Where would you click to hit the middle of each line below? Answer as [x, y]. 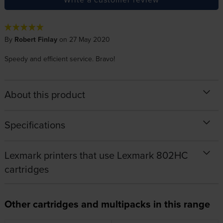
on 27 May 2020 [83, 39]
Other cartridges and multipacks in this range [107, 204]
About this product [45, 94]
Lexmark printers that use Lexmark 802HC [96, 155]
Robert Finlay [36, 39]
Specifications [35, 124]
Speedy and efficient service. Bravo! [59, 58]
